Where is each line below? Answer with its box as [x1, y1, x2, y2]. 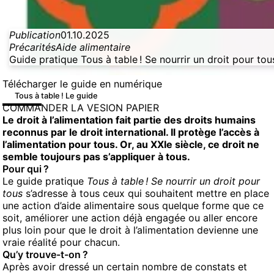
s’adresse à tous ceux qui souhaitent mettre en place [23, 187, 269, 199]
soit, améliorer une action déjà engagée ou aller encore [2, 212, 257, 224]
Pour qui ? [2, 163, 49, 175]
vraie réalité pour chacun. [2, 236, 120, 248]
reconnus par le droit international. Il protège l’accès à [2, 126, 259, 138]
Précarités [9, 41, 56, 53]
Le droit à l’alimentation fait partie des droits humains [2, 114, 256, 126]
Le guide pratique [2, 175, 87, 187]
